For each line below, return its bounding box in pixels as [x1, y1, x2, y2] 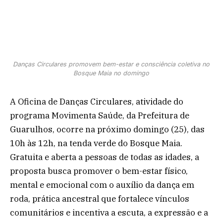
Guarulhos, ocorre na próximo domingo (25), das [10, 123, 205, 135]
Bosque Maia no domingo [73, 69, 149, 77]
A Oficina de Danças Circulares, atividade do [10, 96, 183, 107]
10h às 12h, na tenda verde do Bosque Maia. [10, 137, 182, 149]
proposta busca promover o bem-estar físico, [10, 165, 188, 176]
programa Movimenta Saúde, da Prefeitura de [10, 110, 189, 121]
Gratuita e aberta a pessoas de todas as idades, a [10, 151, 199, 163]
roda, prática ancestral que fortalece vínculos [10, 193, 189, 204]
